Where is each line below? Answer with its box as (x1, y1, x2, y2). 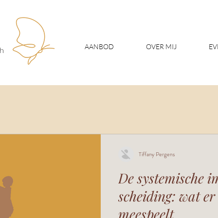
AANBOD (85, 42, 114, 51)
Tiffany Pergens (139, 150, 175, 159)
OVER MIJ (146, 42, 177, 51)
